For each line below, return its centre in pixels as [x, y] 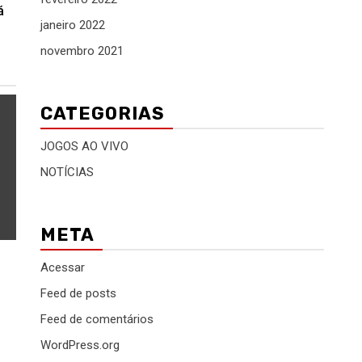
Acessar [63, 267]
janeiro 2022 [73, 25]
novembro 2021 [82, 51]
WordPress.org [80, 345]
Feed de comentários [97, 319]
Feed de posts [78, 293]
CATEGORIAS [103, 114]
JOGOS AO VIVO [84, 146]
